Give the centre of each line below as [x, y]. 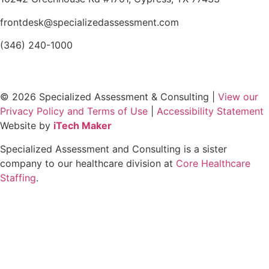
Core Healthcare [213, 163]
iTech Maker [83, 126]
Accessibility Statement [210, 111]
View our [238, 97]
